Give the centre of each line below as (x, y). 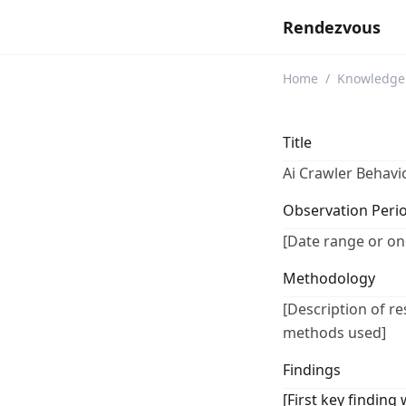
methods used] (334, 333)
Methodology (329, 278)
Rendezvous (332, 27)
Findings (312, 370)
